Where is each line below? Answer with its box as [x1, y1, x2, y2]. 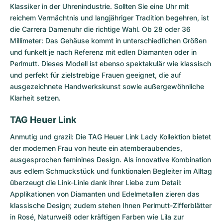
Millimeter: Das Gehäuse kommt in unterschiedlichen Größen [10, 36, 207, 45]
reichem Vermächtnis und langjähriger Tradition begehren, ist [10, 13, 209, 22]
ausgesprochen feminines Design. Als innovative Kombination [10, 155, 211, 164]
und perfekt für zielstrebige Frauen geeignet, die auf [10, 70, 181, 79]
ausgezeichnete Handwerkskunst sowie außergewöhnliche [10, 82, 204, 91]
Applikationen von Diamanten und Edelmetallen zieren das [10, 189, 200, 198]
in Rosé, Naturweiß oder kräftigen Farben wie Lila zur [10, 212, 184, 221]
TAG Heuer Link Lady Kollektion [88, 132, 190, 141]
